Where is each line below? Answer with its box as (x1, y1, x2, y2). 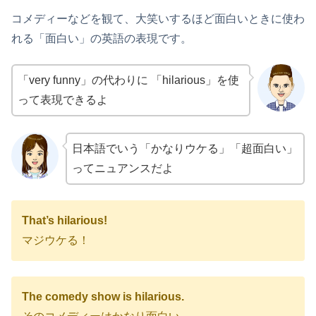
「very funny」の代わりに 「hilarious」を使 (18, 74, 239, 87)
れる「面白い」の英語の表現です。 (11, 32, 192, 44)
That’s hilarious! (22, 214, 107, 227)
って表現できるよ (18, 94, 108, 107)
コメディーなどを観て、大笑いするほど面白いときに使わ (11, 12, 305, 25)
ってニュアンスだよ (71, 162, 174, 174)
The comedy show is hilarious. (22, 291, 184, 303)
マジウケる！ (22, 234, 90, 247)
